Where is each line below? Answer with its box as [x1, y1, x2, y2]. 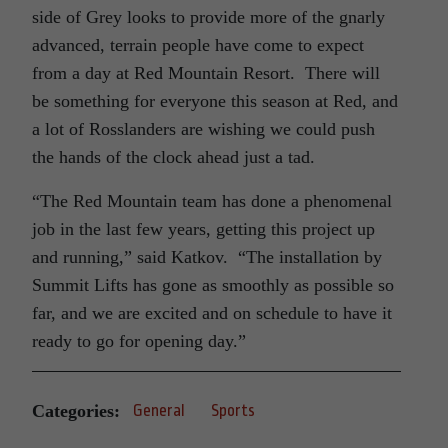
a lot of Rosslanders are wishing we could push [32, 119, 375, 140]
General [133, 401, 185, 421]
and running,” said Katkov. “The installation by [32, 247, 382, 268]
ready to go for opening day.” [32, 331, 246, 352]
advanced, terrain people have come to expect [32, 35, 364, 56]
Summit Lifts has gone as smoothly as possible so [32, 275, 394, 296]
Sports [211, 401, 255, 421]
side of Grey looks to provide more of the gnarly [32, 7, 385, 28]
